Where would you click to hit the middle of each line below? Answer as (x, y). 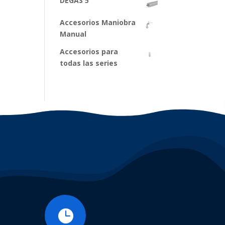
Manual (73, 34)
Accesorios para (89, 51)
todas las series (89, 63)
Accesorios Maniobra (98, 22)
